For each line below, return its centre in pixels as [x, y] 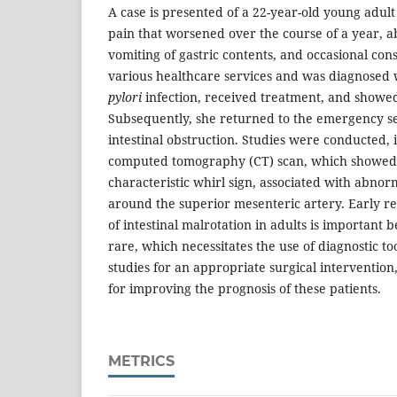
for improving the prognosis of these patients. [245, 289]
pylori [125, 97]
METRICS [141, 362]
